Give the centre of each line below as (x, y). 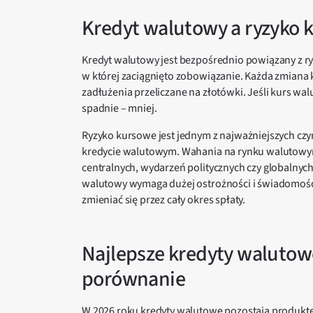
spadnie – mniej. (119, 108)
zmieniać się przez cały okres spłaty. (164, 200)
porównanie (133, 279)
